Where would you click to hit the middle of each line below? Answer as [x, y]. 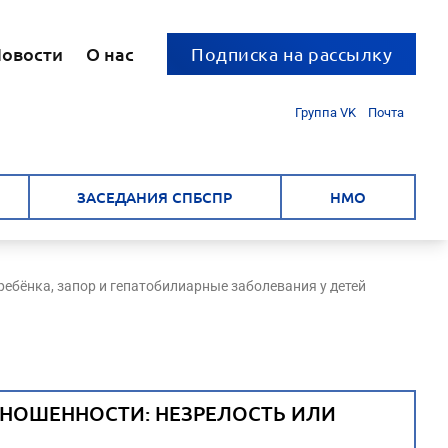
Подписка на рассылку [291, 53]
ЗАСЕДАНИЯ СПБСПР [155, 196]
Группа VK [325, 113]
